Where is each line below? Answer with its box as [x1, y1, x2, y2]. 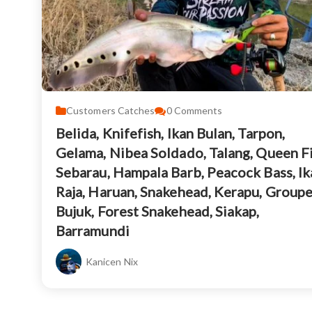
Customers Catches [66, 104, 155, 117]
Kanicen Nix [86, 256, 138, 268]
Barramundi [56, 222, 130, 240]
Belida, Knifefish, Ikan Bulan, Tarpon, [56, 125, 286, 142]
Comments [173, 104, 223, 117]
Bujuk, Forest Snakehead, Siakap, [56, 203, 260, 220]
